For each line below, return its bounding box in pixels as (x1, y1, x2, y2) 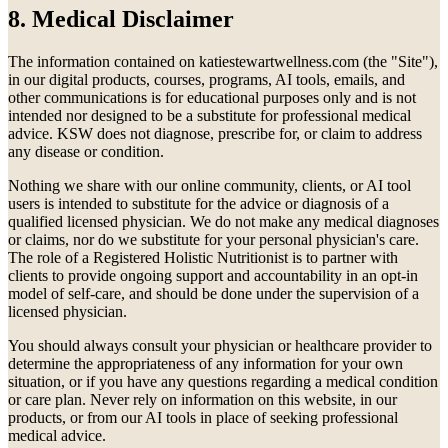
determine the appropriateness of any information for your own (8, 355, 403, 373)
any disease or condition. (8, 143, 164, 161)
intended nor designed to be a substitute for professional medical (8, 107, 411, 125)
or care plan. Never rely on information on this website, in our (8, 391, 397, 409)
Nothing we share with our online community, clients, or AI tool (8, 177, 411, 195)
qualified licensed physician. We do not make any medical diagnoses (8, 213, 439, 231)
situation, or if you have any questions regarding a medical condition (8, 373, 438, 391)
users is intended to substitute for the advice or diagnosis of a (8, 195, 389, 213)
